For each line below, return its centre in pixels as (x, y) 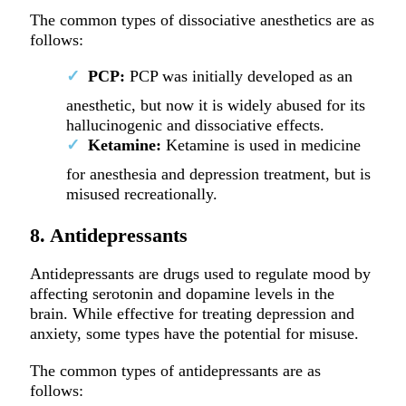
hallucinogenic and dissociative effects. (197, 125)
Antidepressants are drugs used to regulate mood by (200, 274)
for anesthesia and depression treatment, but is (218, 174)
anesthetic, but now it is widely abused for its (215, 105)
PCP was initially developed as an (238, 76)
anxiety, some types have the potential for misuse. (196, 334)
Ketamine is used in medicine (261, 145)
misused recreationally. (144, 193)
